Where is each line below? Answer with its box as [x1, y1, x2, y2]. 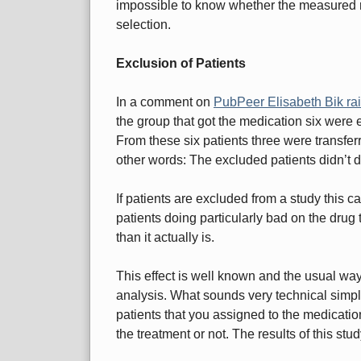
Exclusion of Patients [116, 56, 246, 71]
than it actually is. [116, 230, 214, 245]
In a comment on [116, 95, 214, 110]
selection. [116, 18, 171, 32]
